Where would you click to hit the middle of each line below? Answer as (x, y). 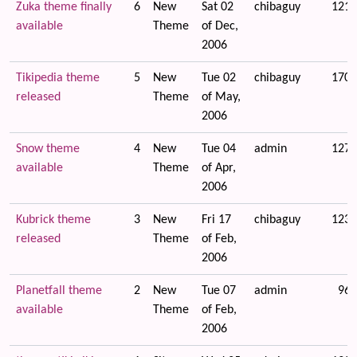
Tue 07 (219, 291)
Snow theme (48, 149)
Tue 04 (219, 149)
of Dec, (220, 26)
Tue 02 (219, 78)
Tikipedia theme (58, 78)
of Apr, (219, 168)
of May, (221, 97)
